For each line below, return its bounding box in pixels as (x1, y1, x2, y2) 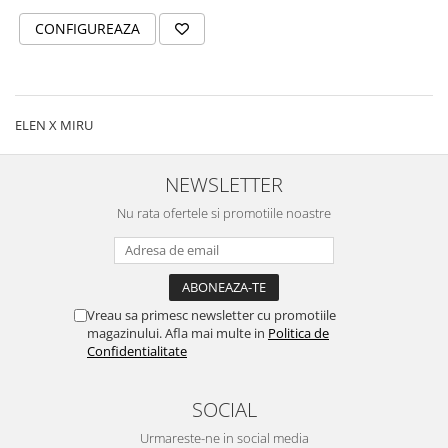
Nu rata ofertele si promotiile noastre (117, 204, 331, 222)
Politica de (268, 324, 329, 342)
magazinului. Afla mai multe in (87, 324, 268, 342)
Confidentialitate (87, 342, 187, 360)
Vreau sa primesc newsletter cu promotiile (87, 306, 336, 324)
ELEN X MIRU (15, 116, 93, 134)
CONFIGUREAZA (35, 19, 140, 38)
